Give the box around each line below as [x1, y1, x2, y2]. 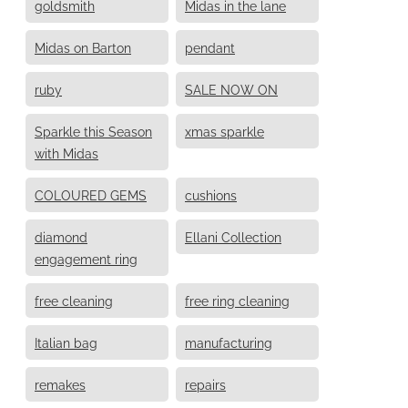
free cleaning [35, 291, 113, 309]
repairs [185, 374, 226, 393]
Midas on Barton [35, 37, 131, 56]
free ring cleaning [185, 291, 290, 309]
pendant [185, 37, 235, 56]
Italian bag [35, 332, 97, 351]
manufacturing [185, 332, 272, 351]
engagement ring [35, 249, 138, 267]
